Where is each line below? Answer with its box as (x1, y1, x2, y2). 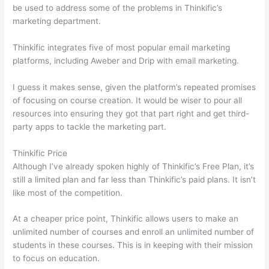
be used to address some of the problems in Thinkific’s (13, 2, 223, 13)
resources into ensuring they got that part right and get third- (13, 108, 250, 118)
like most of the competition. (13, 187, 123, 198)
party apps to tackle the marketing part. (13, 121, 167, 131)
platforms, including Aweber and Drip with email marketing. (13, 55, 240, 65)
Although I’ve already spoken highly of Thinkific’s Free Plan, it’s (13, 161, 255, 171)
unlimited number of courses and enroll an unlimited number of (13, 227, 255, 237)
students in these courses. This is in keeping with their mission (13, 240, 253, 250)
